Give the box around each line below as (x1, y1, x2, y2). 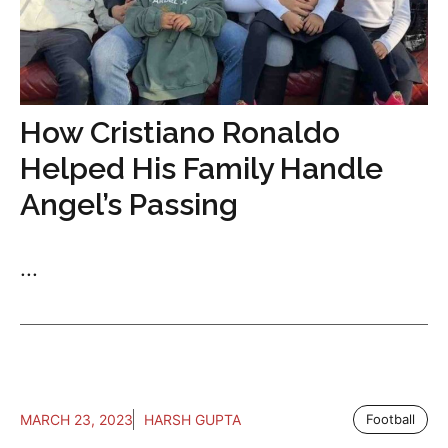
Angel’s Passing (20, 187, 238, 222)
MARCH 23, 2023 (20, 411, 133, 428)
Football (366, 411, 415, 427)
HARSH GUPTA (144, 411, 241, 428)
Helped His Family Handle (20, 151, 383, 186)
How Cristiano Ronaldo (20, 115, 340, 150)
